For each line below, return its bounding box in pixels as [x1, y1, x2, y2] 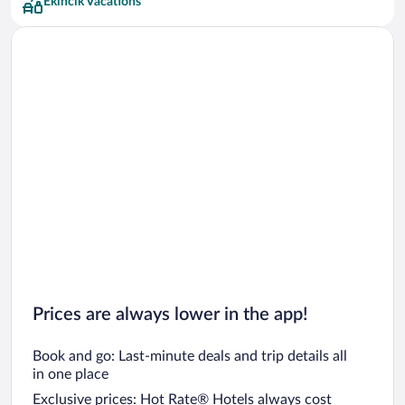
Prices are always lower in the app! [33, 305, 308, 324]
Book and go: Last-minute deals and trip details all [33, 348, 347, 363]
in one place [33, 366, 108, 381]
